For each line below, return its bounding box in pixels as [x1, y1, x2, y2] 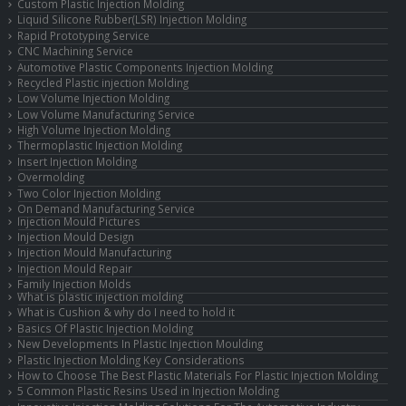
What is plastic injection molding [17, 289, 183, 304]
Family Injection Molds [17, 276, 131, 292]
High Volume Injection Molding [17, 122, 170, 138]
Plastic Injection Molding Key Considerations [17, 352, 245, 367]
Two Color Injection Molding [17, 185, 160, 200]
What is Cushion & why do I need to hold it [17, 304, 235, 320]
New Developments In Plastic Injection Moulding [17, 336, 263, 352]
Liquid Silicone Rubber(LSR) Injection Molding [17, 12, 246, 27]
